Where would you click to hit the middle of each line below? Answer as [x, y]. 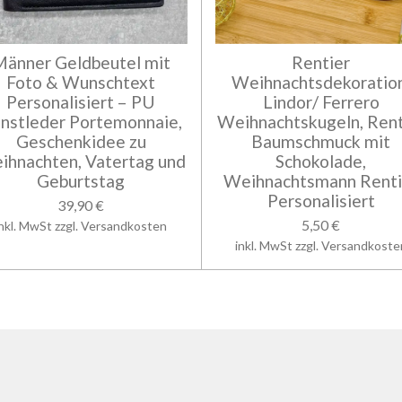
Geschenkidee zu [81, 142]
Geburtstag [81, 181]
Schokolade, [321, 162]
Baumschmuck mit [321, 142]
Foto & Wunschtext [81, 83]
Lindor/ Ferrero [321, 102]
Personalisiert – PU [81, 102]
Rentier [321, 63]
